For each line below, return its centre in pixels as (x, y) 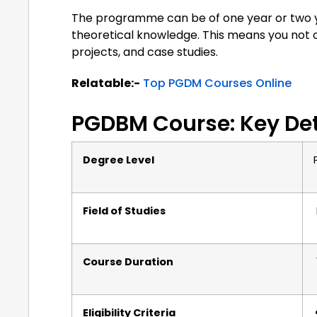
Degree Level (119, 160)
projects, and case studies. (145, 52)
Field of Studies (124, 211)
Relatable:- (106, 83)
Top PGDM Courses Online (217, 83)
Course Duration (128, 262)
